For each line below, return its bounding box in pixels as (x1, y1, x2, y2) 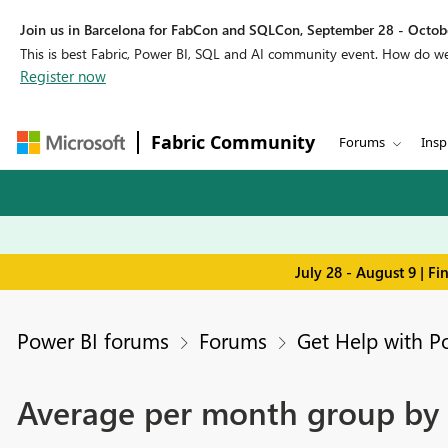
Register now (20, 66, 106, 86)
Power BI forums (16, 326, 169, 355)
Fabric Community (151, 130, 315, 154)
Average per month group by (16, 389, 439, 435)
